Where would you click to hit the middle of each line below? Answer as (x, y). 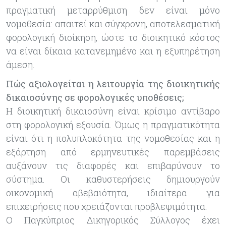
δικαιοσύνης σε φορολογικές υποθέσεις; (95, 97)
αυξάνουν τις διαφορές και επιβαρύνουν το (113, 165)
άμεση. (20, 64)
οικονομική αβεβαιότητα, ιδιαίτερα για (113, 192)
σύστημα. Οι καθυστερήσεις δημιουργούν (113, 179)
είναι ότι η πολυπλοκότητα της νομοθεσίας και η (113, 138)
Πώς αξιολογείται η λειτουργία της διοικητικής (113, 83)
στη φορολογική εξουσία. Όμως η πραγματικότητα (113, 124)
